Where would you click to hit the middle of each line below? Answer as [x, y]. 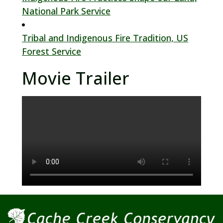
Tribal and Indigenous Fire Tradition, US [105, 38]
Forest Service [52, 52]
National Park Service [66, 11]
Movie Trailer [76, 78]
